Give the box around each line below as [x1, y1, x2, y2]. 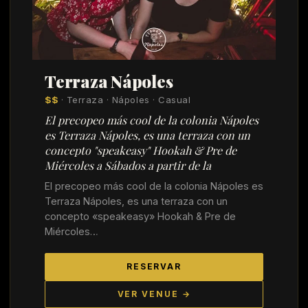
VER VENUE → [117, 289, 191, 299]
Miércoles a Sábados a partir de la [45, 157, 211, 173]
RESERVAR [126, 261, 182, 272]
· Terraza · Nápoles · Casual [58, 93, 191, 105]
